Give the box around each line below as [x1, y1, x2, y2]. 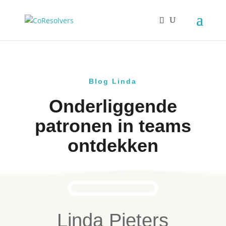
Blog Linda [89, 77, 137, 85]
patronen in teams [34, 116, 191, 136]
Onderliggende [48, 96, 177, 117]
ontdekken [67, 135, 158, 156]
